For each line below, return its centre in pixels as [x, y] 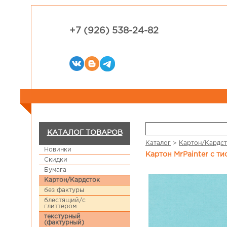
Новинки [58, 150]
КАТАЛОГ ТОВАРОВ [85, 133]
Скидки [56, 160]
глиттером [60, 206]
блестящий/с [65, 200]
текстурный [62, 217]
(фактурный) [64, 223]
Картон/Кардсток [72, 180]
